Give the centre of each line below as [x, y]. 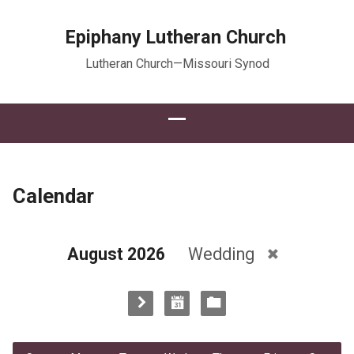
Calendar [53, 196]
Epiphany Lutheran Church [175, 37]
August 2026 [116, 254]
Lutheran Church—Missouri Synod [177, 64]
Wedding [223, 254]
